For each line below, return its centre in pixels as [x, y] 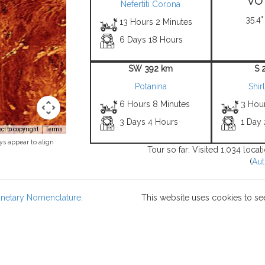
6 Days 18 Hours [151, 40]
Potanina [151, 86]
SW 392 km [151, 69]
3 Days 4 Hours [149, 122]
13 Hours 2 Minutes [156, 22]
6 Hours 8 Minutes [155, 104]
